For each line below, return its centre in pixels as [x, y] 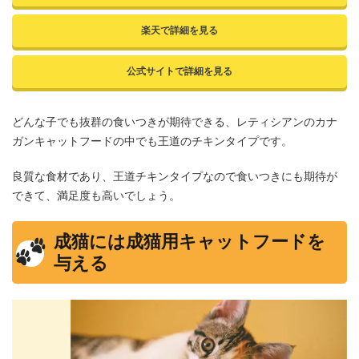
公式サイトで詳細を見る [179, 71]
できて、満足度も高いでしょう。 [96, 195]
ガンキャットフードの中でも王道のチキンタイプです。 [152, 140]
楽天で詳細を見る [179, 30]
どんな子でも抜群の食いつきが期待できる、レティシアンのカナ [175, 121]
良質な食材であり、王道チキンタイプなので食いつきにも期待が [175, 175]
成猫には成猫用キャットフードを [190, 241]
